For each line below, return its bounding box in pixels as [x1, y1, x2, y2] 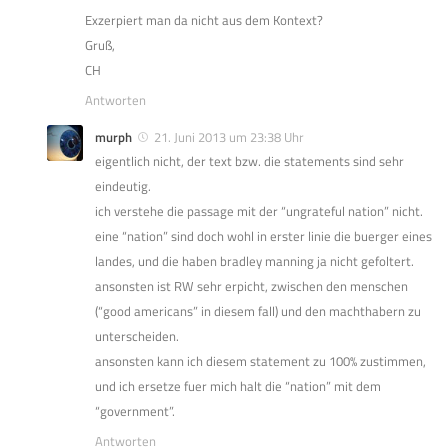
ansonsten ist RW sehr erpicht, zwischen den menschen [95, 276, 408, 297]
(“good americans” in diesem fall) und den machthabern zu [95, 301, 421, 322]
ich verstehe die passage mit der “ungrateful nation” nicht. [95, 201, 423, 222]
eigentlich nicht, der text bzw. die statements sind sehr [95, 151, 404, 172]
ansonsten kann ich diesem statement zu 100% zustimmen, [95, 351, 426, 372]
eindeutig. [95, 176, 151, 197]
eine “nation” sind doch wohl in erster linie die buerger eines [95, 226, 432, 247]
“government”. [95, 401, 175, 422]
